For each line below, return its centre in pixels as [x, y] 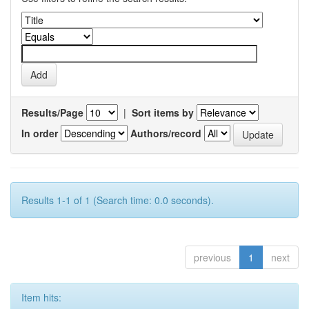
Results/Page [52, 112]
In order [40, 133]
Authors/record [166, 133]
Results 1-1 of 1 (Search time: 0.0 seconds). [118, 200]
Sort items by [163, 112]
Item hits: [41, 297]
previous [212, 257]
